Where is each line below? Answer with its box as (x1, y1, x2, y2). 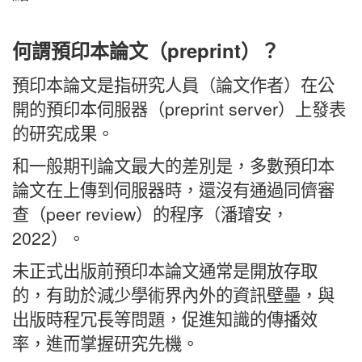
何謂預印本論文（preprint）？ (12, 36, 280, 64)
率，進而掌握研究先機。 (12, 330, 199, 355)
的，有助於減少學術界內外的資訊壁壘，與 (12, 281, 335, 306)
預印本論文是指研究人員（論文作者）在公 (12, 71, 335, 96)
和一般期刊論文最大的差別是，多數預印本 (12, 152, 335, 177)
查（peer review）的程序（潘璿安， (12, 200, 288, 225)
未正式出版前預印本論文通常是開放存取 (12, 257, 318, 282)
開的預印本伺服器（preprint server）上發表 (12, 95, 346, 120)
